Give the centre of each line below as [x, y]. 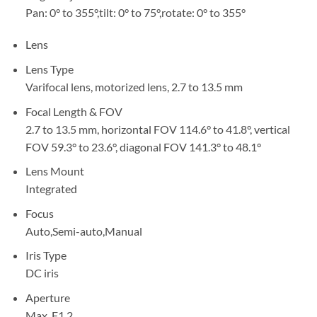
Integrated [51, 189]
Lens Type [49, 69]
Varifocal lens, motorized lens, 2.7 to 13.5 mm [134, 87]
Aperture [47, 298]
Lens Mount [54, 171]
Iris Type [46, 255]
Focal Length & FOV [74, 111]
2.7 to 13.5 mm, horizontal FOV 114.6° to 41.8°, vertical [157, 129]
